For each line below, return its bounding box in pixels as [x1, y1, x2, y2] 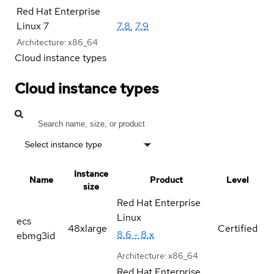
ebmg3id [17, 229, 55, 242]
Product [149, 174, 183, 185]
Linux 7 [17, 19, 49, 32]
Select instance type [24, 139, 102, 149]
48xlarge [68, 221, 107, 235]
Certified [218, 221, 257, 235]
